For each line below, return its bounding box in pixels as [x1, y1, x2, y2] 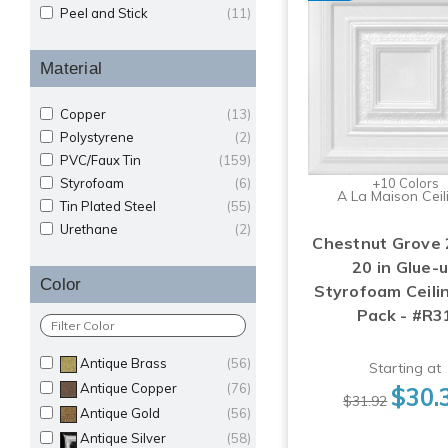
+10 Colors [371, 174, 439, 191]
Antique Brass [80, 354, 167, 371]
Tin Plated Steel [60, 197, 156, 214]
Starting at [369, 358, 442, 377]
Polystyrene [60, 128, 134, 145]
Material [40, 58, 102, 78]
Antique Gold [80, 405, 160, 422]
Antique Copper [80, 379, 177, 396]
